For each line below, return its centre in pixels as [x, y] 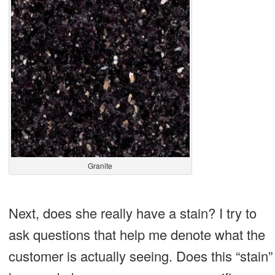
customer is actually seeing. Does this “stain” [140, 255]
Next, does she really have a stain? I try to [132, 212]
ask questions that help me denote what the [137, 234]
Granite [100, 165]
